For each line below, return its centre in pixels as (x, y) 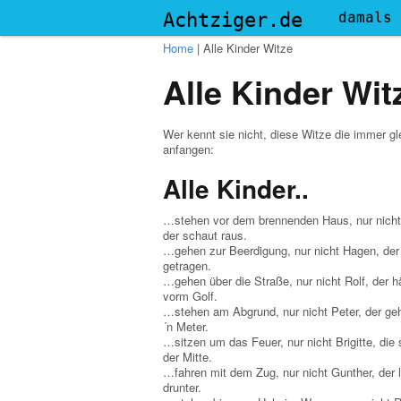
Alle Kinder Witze (248, 48)
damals (365, 17)
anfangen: (188, 149)
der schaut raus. (205, 235)
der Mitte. (188, 357)
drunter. (182, 387)
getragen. (187, 265)
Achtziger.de (233, 20)
